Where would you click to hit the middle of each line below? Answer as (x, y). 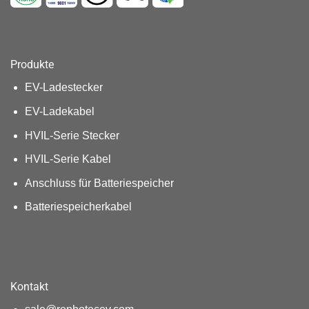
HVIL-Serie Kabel (68, 159)
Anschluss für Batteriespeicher (99, 183)
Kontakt (29, 287)
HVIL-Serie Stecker (72, 135)
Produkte (32, 65)
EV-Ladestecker (63, 88)
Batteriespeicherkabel (78, 207)
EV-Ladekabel (59, 111)
